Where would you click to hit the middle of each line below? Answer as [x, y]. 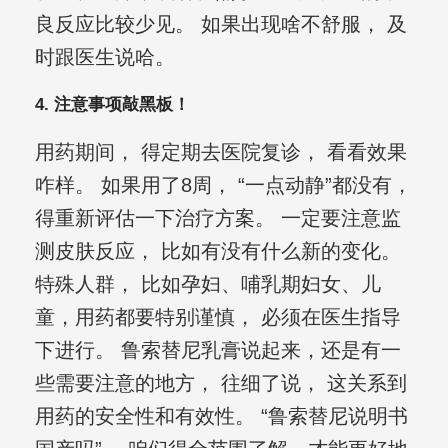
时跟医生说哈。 [104, 57]
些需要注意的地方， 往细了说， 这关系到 [220, 383]
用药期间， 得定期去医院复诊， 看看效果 [220, 152]
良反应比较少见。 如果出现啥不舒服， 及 [220, 24]
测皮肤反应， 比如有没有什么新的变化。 [217, 251]
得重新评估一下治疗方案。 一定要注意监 [217, 218]
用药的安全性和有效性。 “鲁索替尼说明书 [221, 416]
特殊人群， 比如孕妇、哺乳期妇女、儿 [207, 284]
